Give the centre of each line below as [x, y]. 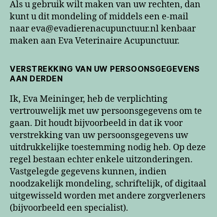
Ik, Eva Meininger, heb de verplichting [89, 99]
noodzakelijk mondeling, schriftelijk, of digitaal [108, 184]
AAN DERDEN [36, 78]
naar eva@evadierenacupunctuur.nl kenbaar [103, 29]
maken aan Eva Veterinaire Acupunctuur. [95, 41]
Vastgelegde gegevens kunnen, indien [88, 171]
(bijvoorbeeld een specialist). [69, 208]
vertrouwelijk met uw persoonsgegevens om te [106, 111]
